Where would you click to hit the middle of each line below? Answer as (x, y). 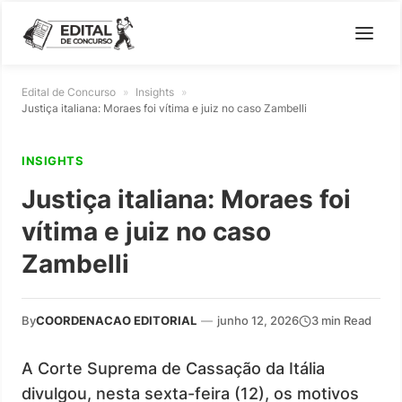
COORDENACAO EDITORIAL (116, 320)
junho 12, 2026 (258, 320)
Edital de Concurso (69, 92)
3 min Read (341, 320)
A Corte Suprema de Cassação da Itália (173, 368)
